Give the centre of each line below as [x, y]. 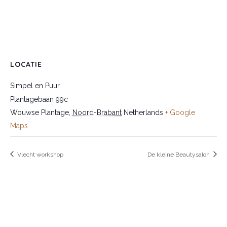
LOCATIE [26, 64]
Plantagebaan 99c [39, 99]
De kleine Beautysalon [179, 154]
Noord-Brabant [97, 112]
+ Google [180, 112]
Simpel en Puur [35, 85]
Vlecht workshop [40, 154]
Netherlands [143, 112]
